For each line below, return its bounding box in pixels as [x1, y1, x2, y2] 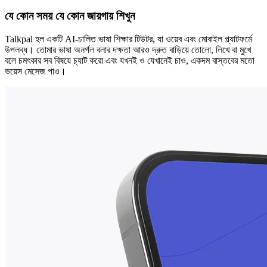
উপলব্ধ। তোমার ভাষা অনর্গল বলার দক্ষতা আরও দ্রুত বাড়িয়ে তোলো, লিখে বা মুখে [5, 44, 251, 55]
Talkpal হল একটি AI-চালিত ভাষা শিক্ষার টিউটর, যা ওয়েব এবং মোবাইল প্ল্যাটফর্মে [5, 33, 252, 44]
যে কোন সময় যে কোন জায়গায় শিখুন [5, 9, 135, 22]
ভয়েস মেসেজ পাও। [5, 66, 66, 76]
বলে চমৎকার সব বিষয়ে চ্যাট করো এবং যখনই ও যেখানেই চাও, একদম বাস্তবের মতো [5, 55, 254, 66]
